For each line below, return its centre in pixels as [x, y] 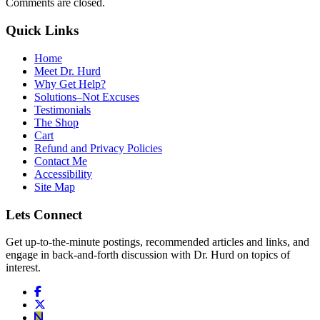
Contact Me [61, 161]
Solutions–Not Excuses [87, 96]
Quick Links [42, 31]
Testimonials [62, 109]
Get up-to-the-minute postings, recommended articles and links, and [157, 242]
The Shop [56, 122]
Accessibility [63, 174]
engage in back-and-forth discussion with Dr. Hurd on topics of [148, 255]
